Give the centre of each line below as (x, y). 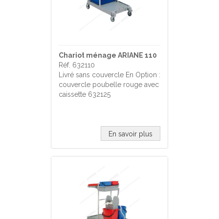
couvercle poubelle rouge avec (109, 85)
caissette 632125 (85, 94)
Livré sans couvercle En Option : (109, 75)
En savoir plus (131, 134)
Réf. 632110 (77, 65)
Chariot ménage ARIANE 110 (108, 55)
